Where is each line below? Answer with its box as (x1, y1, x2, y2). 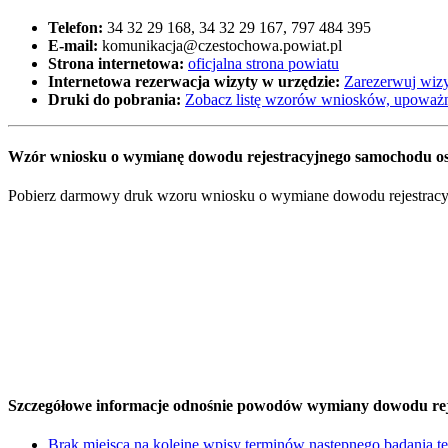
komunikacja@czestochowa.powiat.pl (98, 36, 342, 54)
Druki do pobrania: (48, 90, 185, 108)
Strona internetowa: (48, 54, 184, 72)
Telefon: (48, 18, 103, 36)
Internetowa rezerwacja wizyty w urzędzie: (48, 72, 344, 90)
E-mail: (48, 36, 98, 54)
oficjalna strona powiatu (188, 54, 339, 72)
